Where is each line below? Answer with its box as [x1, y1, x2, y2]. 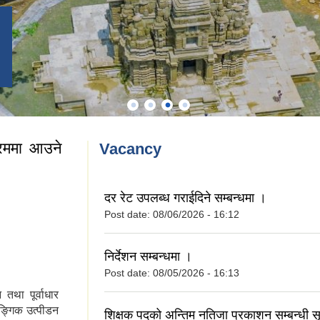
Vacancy [99, 140, 161, 159]
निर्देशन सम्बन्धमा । [104, 249, 192, 264]
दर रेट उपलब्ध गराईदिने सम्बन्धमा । [104, 191, 266, 206]
